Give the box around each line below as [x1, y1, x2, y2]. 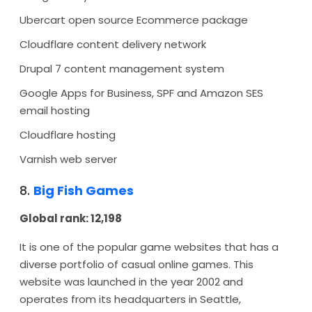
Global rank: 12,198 [19, 211, 122, 226]
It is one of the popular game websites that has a [19, 240, 279, 254]
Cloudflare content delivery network [19, 37, 206, 52]
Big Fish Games [33, 182, 134, 199]
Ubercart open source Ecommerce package [19, 13, 248, 27]
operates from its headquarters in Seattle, [19, 292, 241, 306]
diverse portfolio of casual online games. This [19, 257, 253, 272]
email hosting [19, 103, 90, 118]
